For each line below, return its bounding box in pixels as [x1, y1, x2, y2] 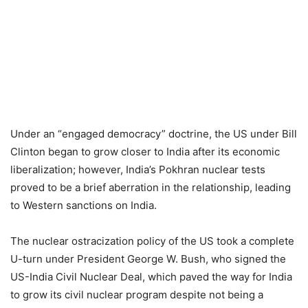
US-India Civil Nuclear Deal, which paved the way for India [10, 270, 292, 283]
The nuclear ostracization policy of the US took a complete [10, 234, 294, 247]
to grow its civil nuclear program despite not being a [10, 288, 263, 301]
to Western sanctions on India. [10, 199, 157, 212]
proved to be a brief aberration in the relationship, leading [10, 181, 291, 194]
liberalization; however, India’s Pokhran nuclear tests [10, 163, 265, 176]
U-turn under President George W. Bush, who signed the [10, 252, 286, 265]
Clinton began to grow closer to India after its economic [10, 145, 280, 158]
